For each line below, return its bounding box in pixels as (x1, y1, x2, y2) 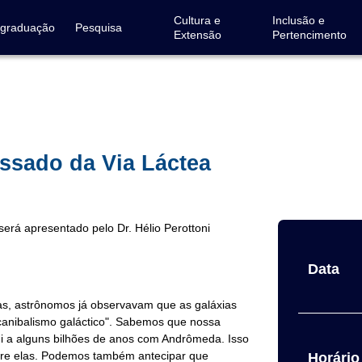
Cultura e (173, 14, 221, 27)
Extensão (173, 28, 221, 41)
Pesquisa (74, 21, 122, 34)
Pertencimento (271, 28, 347, 41)
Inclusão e (271, 14, 325, 27)
